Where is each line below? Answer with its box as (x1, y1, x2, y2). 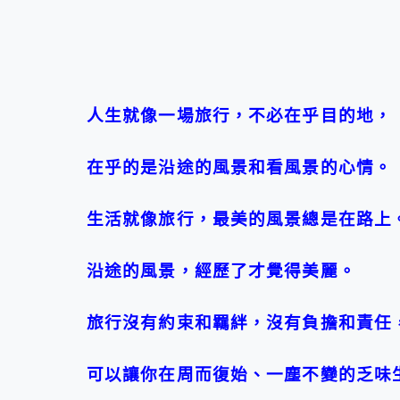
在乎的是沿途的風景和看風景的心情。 (87, 158, 393, 178)
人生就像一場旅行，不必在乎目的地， (87, 106, 393, 126)
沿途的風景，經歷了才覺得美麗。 (87, 262, 356, 281)
